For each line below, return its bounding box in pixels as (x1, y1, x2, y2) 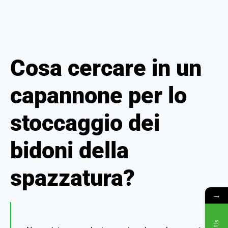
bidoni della (10, 137, 129, 164)
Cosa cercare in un (10, 54, 202, 81)
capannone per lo (10, 82, 187, 109)
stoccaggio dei (10, 109, 160, 136)
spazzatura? (10, 164, 135, 191)
